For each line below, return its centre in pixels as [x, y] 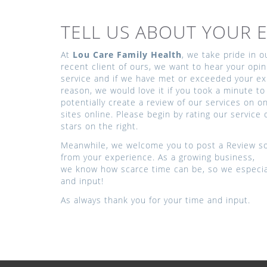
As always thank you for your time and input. [156, 200]
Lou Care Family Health [127, 55]
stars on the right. [100, 126]
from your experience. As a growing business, [158, 157]
